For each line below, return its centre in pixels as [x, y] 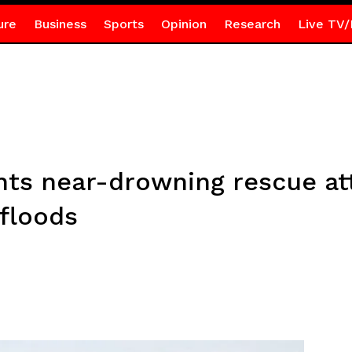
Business [60, 24]
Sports [123, 24]
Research [252, 24]
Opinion [183, 24]
